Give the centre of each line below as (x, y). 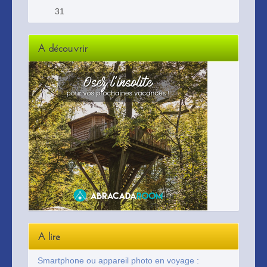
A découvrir (63, 49)
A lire (49, 237)
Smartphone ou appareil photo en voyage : (118, 260)
